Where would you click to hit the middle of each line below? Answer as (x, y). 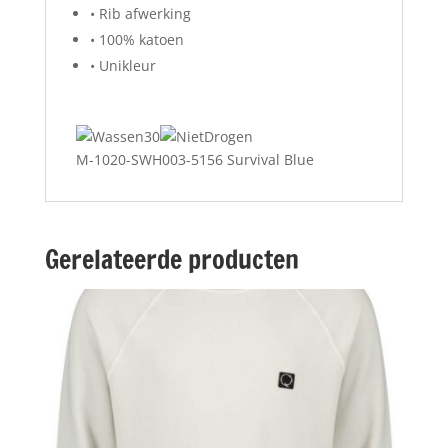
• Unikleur (122, 66)
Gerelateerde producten (171, 260)
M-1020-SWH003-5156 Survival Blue (194, 160)
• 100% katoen (136, 40)
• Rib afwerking (140, 14)
